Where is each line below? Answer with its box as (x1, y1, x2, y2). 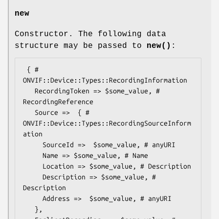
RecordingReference (23, 97, 93, 106)
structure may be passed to (15, 41, 147, 50)
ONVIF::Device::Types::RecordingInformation (23, 76, 187, 84)
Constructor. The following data (15, 29, 166, 39)
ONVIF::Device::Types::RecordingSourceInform (23, 119, 191, 127)
